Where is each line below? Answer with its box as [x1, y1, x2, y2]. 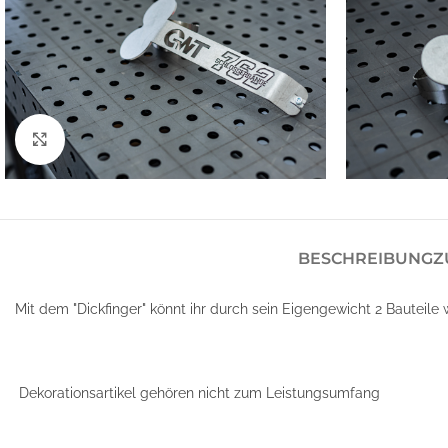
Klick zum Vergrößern [65, 131, 198, 147]
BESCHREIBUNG [297, 249, 433, 269]
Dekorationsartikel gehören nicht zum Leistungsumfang [15, 385, 380, 402]
